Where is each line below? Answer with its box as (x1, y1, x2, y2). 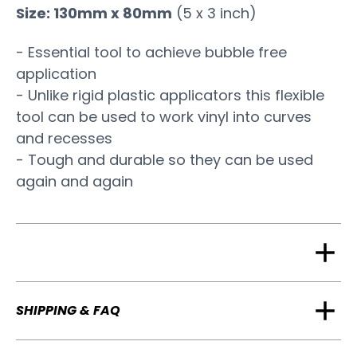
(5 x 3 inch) (172, 2, 257, 23)
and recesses (16, 128, 112, 149)
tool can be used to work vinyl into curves (16, 107, 312, 127)
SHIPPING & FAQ (16, 300, 120, 320)
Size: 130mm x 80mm (16, 2, 172, 23)
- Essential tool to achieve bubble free (16, 42, 287, 63)
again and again (16, 171, 133, 192)
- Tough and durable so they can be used (16, 150, 313, 171)
